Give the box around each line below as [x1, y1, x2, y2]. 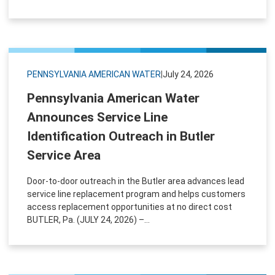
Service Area [27, 147, 101, 163]
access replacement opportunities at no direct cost [27, 201, 232, 212]
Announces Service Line [27, 109, 168, 125]
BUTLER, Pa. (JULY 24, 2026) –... [27, 214, 150, 225]
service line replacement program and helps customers [27, 188, 246, 199]
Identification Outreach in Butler [27, 128, 215, 144]
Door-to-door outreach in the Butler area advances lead [27, 176, 244, 186]
